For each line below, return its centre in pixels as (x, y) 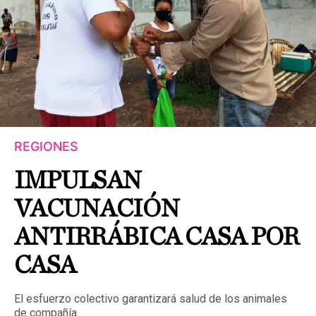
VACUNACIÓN (97, 208)
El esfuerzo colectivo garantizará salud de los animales (151, 298)
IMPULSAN (78, 180)
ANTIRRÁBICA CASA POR (157, 237)
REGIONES (46, 146)
